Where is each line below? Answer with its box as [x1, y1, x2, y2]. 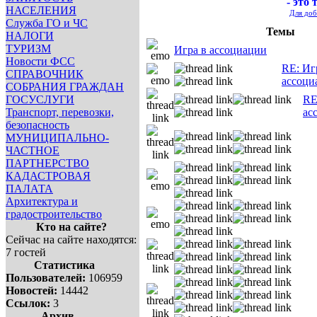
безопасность [6, 119, 69, 131]
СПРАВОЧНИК [6, 68, 83, 80]
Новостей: [6, 284, 57, 296]
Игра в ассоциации [174, 44, 267, 56]
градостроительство [6, 208, 102, 220]
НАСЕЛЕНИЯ [6, 4, 76, 16]
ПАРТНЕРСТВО [6, 157, 89, 169]
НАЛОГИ [6, 30, 54, 42]
